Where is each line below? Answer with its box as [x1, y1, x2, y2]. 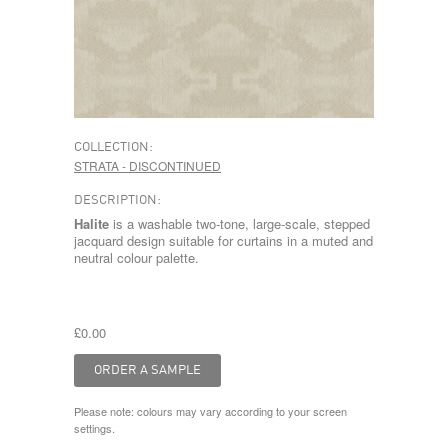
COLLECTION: [74, 140, 153, 154]
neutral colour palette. [74, 247, 199, 267]
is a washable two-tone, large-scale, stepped [113, 213, 370, 233]
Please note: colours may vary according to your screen [74, 402, 347, 419]
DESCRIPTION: [74, 193, 161, 207]
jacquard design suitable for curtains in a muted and [74, 230, 373, 250]
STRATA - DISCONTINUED [74, 156, 221, 174]
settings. [74, 419, 115, 436]
